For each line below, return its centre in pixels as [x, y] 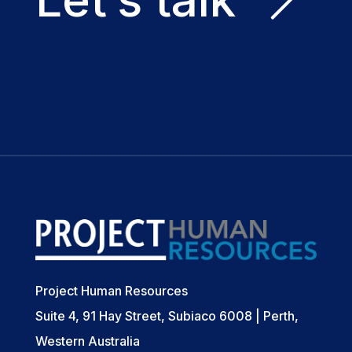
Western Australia [87, 341]
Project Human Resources [111, 290]
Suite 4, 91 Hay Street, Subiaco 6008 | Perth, [167, 315]
